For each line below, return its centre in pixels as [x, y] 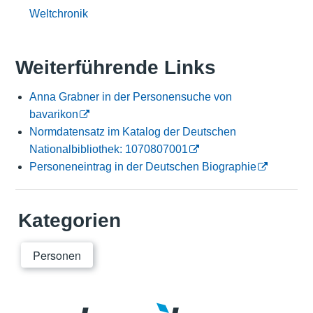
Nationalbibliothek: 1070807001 [108, 150]
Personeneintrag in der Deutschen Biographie [143, 167]
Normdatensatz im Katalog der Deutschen [132, 132]
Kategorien [69, 221]
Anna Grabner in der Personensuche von [130, 97]
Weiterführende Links [115, 68]
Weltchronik [58, 13]
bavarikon [53, 115]
